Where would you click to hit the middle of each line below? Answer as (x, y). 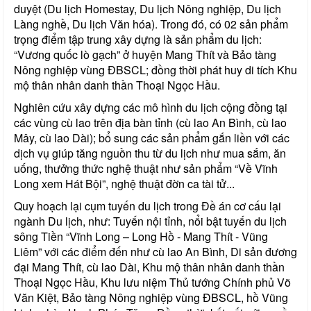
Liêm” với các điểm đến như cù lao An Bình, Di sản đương (155, 251)
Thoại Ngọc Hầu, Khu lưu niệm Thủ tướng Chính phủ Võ (152, 282)
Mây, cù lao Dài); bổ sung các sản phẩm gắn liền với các (152, 137)
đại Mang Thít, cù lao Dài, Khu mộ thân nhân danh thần (149, 267)
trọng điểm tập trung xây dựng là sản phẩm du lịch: (138, 39)
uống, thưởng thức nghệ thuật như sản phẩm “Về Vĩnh (146, 168)
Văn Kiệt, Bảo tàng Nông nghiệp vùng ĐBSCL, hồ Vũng (151, 297)
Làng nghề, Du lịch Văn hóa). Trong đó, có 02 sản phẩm (151, 24)
